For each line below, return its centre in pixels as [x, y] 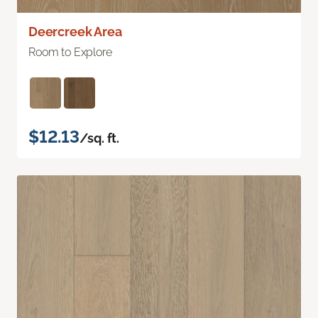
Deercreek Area [75, 31]
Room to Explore [70, 52]
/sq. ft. [99, 138]
